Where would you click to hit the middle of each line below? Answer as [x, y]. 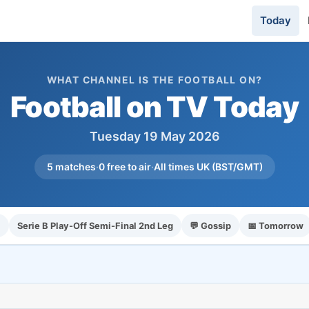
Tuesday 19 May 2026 [154, 136]
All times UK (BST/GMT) [208, 167]
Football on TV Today [154, 107]
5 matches [71, 167]
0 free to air [124, 167]
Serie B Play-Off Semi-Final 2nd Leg [95, 226]
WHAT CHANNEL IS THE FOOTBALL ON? [154, 80]
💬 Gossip [210, 226]
